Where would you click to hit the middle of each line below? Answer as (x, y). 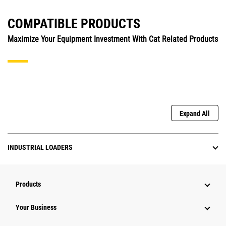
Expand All (195, 114)
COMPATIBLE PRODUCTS (74, 24)
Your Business (36, 208)
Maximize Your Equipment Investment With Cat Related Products (113, 39)
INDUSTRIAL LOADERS (40, 148)
